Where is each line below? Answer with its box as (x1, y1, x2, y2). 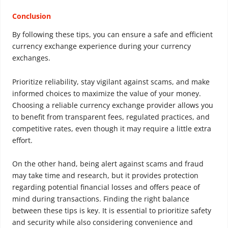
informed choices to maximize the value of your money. (12, 88, 201, 98)
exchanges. (12, 52, 50, 63)
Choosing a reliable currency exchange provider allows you (12, 100, 213, 110)
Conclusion (12, 11, 51, 21)
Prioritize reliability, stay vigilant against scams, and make (12, 76, 210, 87)
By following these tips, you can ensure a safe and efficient (12, 29, 213, 39)
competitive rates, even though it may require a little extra (12, 123, 211, 133)
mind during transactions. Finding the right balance (12, 194, 189, 204)
